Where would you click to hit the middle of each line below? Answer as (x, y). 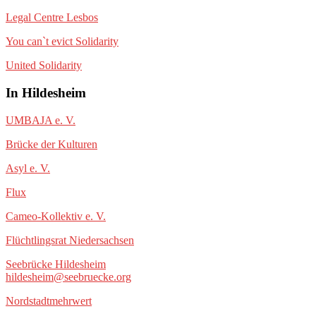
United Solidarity (44, 66)
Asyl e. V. (28, 168)
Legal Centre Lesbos (52, 18)
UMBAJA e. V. (41, 120)
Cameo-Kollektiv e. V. (56, 216)
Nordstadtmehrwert (49, 300)
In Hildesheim (46, 93)
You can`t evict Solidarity (62, 42)
